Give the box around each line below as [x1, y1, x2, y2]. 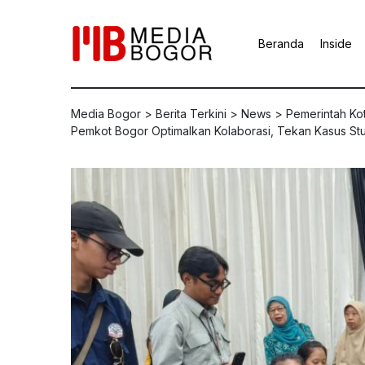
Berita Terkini [156, 107, 226, 121]
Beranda [258, 37, 304, 51]
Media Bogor [71, 107, 141, 121]
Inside [320, 37, 352, 51]
